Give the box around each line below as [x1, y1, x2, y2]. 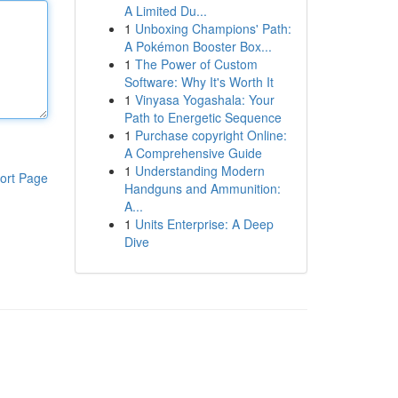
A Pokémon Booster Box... [123, 37, 272, 55]
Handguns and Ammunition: [123, 179, 281, 197]
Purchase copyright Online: [134, 126, 287, 144]
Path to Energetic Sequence [123, 108, 282, 126]
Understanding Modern [134, 162, 265, 179]
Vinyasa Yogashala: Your [134, 91, 275, 108]
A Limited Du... [123, 2, 207, 20]
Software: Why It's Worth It [123, 73, 274, 91]
